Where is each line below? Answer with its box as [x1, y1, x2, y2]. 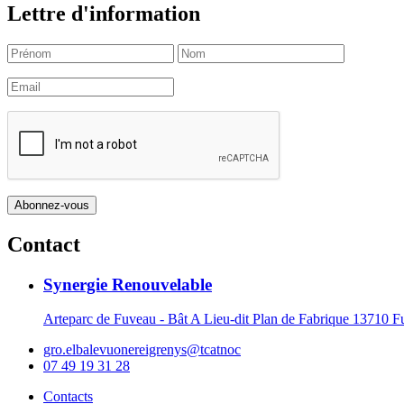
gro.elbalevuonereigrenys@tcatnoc [43, 342, 241, 358]
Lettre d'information [7, 2, 200, 26]
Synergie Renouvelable [43, 274, 212, 294]
